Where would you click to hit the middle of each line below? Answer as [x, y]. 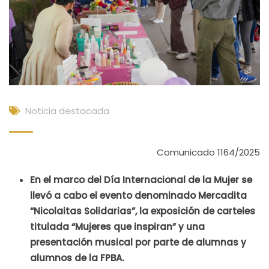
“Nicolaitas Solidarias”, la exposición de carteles [143, 211]
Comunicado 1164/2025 [208, 152]
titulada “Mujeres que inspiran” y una [117, 227]
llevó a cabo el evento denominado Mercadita [138, 195]
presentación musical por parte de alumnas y [138, 242]
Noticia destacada [67, 111]
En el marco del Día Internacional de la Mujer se [141, 180]
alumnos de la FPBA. [77, 258]
